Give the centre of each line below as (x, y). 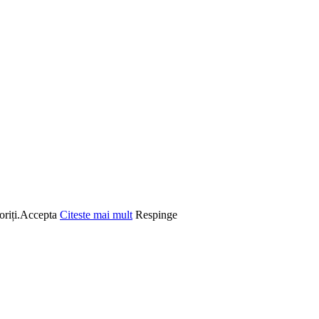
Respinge (156, 214)
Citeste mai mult (96, 214)
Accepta (38, 214)
